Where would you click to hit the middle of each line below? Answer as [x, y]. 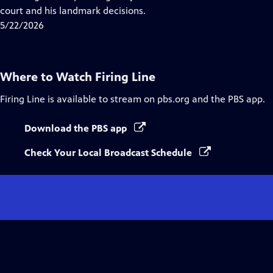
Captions [109, 10]
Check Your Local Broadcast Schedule [109, 153]
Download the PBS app [77, 128]
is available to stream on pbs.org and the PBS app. [155, 99]
